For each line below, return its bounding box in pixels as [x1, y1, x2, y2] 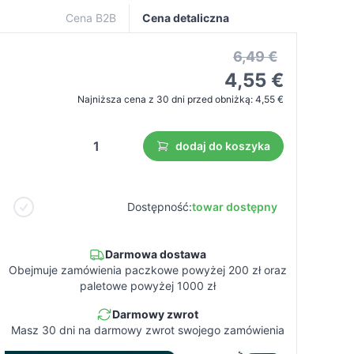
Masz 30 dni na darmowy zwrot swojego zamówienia [10, 323, 284, 337]
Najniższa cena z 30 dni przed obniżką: [77, 93, 255, 105]
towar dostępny [191, 200, 277, 213]
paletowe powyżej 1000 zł [79, 279, 216, 292]
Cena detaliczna [142, 11, 230, 24]
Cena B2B [66, 11, 117, 24]
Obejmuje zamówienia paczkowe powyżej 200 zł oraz [8, 263, 287, 277]
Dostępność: [126, 200, 192, 213]
